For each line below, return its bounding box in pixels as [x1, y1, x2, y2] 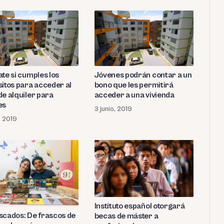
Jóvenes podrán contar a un [94, 70, 192, 80]
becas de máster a [94, 211, 158, 221]
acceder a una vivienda [94, 90, 174, 100]
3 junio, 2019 [94, 105, 132, 113]
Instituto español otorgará [94, 201, 185, 211]
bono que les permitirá [94, 80, 173, 90]
